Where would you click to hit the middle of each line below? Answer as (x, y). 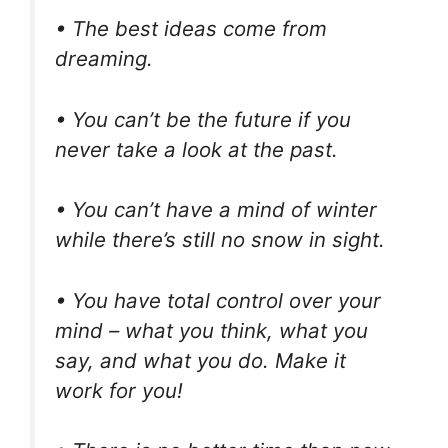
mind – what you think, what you (211, 330)
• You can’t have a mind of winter (216, 210)
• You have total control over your (218, 300)
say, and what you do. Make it (200, 360)
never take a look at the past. (196, 149)
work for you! (119, 390)
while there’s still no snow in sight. (220, 240)
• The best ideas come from (191, 29)
